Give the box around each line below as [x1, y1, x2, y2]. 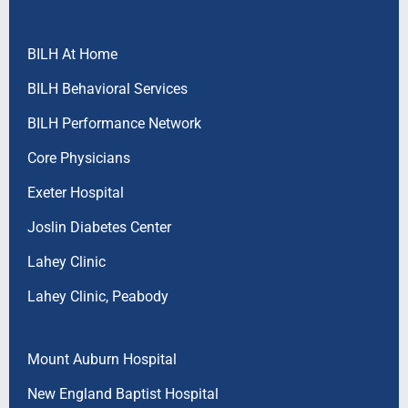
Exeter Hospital [26, 183, 124, 201]
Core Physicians [26, 148, 130, 167]
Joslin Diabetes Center [26, 218, 171, 236]
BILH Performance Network [26, 114, 201, 132]
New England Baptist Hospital [26, 384, 219, 403]
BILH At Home [26, 45, 117, 63]
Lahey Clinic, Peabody [26, 287, 168, 305]
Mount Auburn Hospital [26, 350, 177, 368]
